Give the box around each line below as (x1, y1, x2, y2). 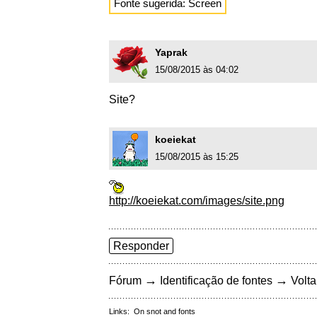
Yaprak (155, 47, 188, 59)
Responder (113, 240, 169, 253)
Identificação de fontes (160, 275, 272, 287)
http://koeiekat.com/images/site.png (109, 195, 284, 207)
